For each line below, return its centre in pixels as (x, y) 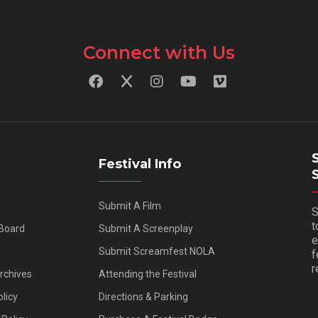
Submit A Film (130, 206)
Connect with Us (159, 53)
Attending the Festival (148, 274)
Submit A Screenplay (146, 229)
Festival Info (140, 164)
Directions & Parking (143, 297)
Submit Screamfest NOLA (157, 252)
